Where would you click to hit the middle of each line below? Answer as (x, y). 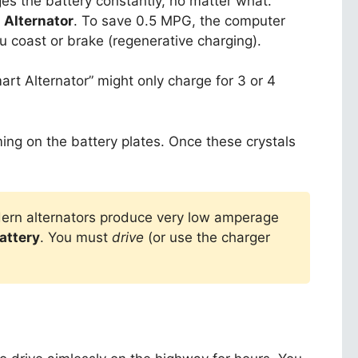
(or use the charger (207, 238)
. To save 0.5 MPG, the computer (179, 20)
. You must (76, 238)
